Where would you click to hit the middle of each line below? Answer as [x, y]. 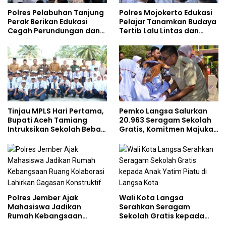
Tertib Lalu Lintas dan [159, 31]
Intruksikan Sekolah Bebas [56, 129]
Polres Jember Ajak [43, 197]
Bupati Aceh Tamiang [47, 120]
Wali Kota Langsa [151, 197]
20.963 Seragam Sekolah [165, 120]
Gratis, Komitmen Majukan [168, 129]
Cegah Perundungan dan [54, 31]
